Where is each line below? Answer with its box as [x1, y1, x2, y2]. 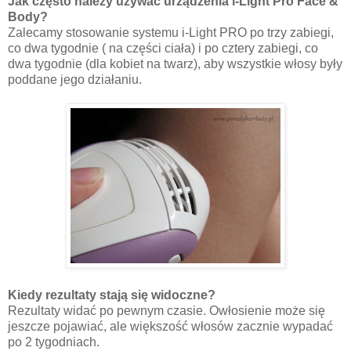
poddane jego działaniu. [8, 73, 142, 87]
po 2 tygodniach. [8, 335, 100, 349]
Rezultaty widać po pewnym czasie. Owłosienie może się [8, 304, 325, 318]
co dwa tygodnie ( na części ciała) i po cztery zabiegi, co [8, 42, 318, 56]
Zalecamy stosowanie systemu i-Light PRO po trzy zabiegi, [8, 26, 334, 40]
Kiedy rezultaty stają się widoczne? [8, 288, 215, 302]
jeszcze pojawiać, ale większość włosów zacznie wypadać [8, 320, 333, 334]
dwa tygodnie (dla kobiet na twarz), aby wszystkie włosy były [8, 57, 342, 71]
